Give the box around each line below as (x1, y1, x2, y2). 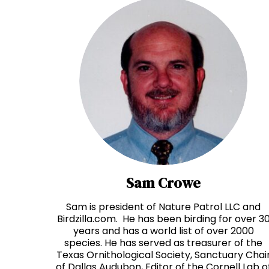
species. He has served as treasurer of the (64, 236, 262, 250)
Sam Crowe (126, 173, 201, 193)
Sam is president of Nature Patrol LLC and (66, 200, 261, 214)
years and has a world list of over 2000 (73, 224, 254, 238)
